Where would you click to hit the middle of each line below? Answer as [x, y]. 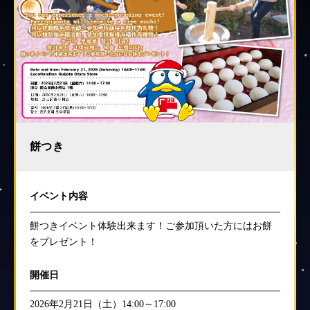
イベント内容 [59, 196]
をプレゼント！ [64, 241]
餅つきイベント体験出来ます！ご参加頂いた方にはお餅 [151, 226]
